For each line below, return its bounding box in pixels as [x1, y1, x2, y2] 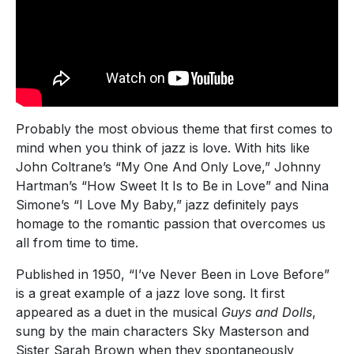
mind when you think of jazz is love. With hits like [16, 139, 310, 156]
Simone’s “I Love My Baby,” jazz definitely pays [16, 196, 299, 213]
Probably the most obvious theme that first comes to [16, 120, 333, 137]
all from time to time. [16, 234, 142, 250]
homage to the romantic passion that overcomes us [16, 215, 326, 232]
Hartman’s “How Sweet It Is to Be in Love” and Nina [16, 177, 329, 194]
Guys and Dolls [221, 303, 312, 320]
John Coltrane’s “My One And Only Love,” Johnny [16, 158, 321, 175]
